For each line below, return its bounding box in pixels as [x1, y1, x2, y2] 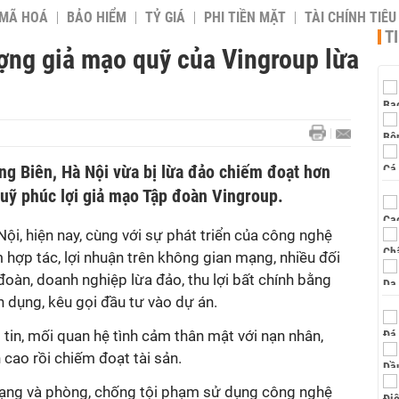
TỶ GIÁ [145, 10, 185, 26]
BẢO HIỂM [67, 10, 126, 26]
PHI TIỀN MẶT [204, 10, 286, 26]
